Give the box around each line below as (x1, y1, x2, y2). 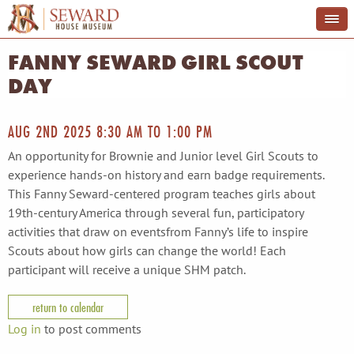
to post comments (41, 321, 141, 337)
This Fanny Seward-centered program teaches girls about (8, 186, 315, 201)
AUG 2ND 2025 (8, 120, 96, 143)
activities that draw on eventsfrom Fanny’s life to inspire (8, 224, 308, 239)
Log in (8, 321, 41, 337)
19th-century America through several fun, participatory (8, 205, 303, 220)
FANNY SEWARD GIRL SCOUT (8, 49, 303, 76)
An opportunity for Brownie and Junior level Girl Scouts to (8, 148, 318, 164)
